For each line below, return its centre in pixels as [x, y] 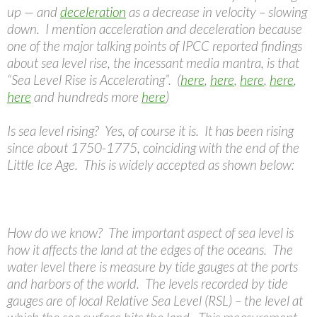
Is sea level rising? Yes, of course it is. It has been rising [150, 131]
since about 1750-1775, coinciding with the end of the [153, 148]
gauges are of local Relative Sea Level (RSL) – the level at [155, 301]
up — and [34, 12]
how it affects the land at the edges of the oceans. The [150, 250]
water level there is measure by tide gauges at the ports [152, 267]
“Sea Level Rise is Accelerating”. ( [94, 80]
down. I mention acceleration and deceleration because [155, 29]
